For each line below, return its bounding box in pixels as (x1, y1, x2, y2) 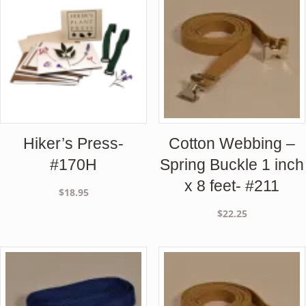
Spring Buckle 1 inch (160, 156, 305, 174)
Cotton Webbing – (169, 135, 296, 153)
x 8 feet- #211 (184, 177, 280, 195)
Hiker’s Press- (23, 135, 124, 153)
